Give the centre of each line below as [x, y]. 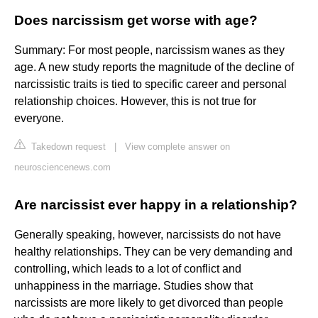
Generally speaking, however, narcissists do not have [148, 235]
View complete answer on [177, 147]
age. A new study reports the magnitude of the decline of [154, 67]
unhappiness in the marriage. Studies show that [133, 286]
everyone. [39, 119]
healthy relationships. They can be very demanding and [153, 252]
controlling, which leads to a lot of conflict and [128, 269]
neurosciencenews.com [62, 168]
